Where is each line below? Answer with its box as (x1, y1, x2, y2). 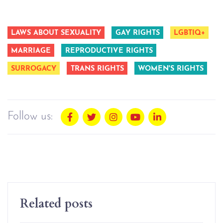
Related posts (20, 194, 93, 212)
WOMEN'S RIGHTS (137, 65, 204, 73)
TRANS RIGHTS (70, 65, 124, 73)
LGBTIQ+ (173, 29, 205, 37)
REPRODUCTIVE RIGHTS (65, 47, 153, 55)
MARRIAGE (11, 47, 51, 55)
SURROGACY (11, 65, 57, 73)
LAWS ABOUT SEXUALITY (11, 29, 102, 37)
